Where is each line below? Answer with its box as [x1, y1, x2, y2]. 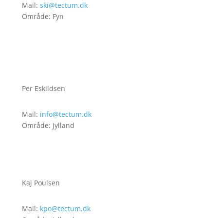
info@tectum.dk [39, 109, 91, 119]
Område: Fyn [21, 12, 64, 21]
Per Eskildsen [21, 84, 65, 93]
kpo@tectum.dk [39, 204, 91, 213]
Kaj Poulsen [21, 178, 60, 187]
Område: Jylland [21, 121, 74, 130]
